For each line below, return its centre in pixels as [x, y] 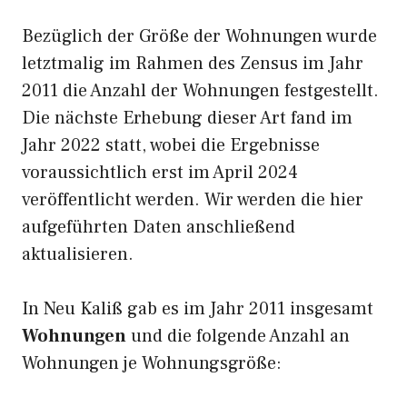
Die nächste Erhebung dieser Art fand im [187, 118]
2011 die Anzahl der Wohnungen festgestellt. [200, 91]
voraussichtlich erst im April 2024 [160, 173]
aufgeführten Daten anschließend [159, 227]
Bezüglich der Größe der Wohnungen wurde [199, 36]
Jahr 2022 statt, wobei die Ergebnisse [171, 145]
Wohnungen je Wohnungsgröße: [152, 363]
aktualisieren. [78, 254]
